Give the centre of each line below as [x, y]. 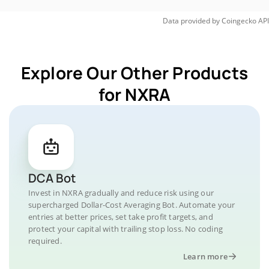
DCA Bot [52, 178]
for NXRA [134, 94]
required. [45, 241]
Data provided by [191, 21]
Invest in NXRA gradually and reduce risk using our [121, 193]
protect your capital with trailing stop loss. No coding [126, 229]
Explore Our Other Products [134, 73]
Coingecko [239, 21]
